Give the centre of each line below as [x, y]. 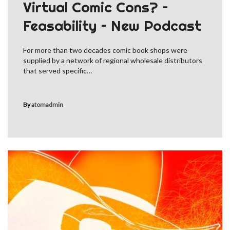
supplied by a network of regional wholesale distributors [113, 61]
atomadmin [47, 105]
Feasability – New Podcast [112, 26]
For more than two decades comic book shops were [105, 50]
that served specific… [57, 71]
